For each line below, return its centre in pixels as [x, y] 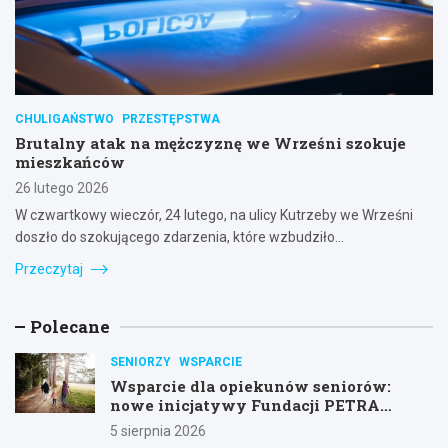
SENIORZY [140, 361]
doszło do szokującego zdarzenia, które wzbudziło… [179, 236]
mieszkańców [70, 161]
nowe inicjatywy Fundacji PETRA [245, 404]
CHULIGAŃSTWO [64, 118]
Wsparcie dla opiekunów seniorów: [250, 385]
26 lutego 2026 [62, 187]
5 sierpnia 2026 [158, 430]
